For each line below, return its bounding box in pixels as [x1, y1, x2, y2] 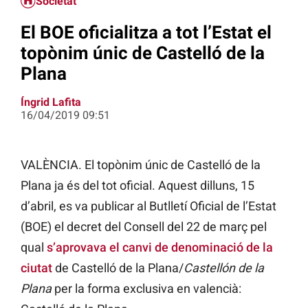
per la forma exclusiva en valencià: [54, 281, 241, 296]
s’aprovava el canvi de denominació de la [47, 240, 273, 255]
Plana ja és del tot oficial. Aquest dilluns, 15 [21, 178, 254, 193]
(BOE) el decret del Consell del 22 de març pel [21, 219, 267, 234]
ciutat [21, 261, 52, 276]
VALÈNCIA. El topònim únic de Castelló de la [21, 157, 261, 173]
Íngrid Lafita [21, 96, 81, 109]
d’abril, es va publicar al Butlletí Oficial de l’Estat [21, 199, 276, 214]
